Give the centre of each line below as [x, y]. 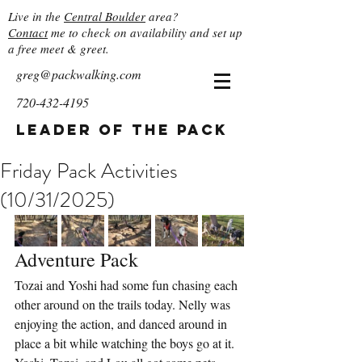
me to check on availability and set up [145, 32]
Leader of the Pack [122, 130]
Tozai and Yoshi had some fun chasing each [128, 285]
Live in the [36, 16]
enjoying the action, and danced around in [122, 324]
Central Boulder [105, 16]
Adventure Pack [76, 259]
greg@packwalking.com [79, 74]
